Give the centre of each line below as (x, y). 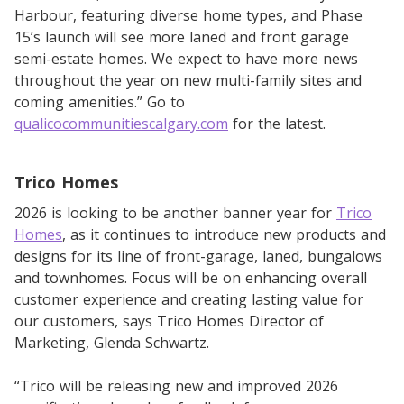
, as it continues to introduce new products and (224, 234)
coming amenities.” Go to (100, 101)
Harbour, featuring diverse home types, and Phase (188, 15)
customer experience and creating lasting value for (189, 299)
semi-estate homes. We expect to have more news (186, 58)
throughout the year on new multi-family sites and (188, 80)
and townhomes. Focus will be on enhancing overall (191, 277)
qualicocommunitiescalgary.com (121, 123)
